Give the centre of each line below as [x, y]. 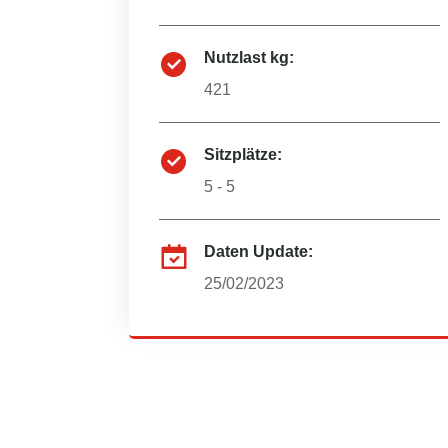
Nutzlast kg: [249, 57]
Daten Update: [258, 251]
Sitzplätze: [243, 154]
